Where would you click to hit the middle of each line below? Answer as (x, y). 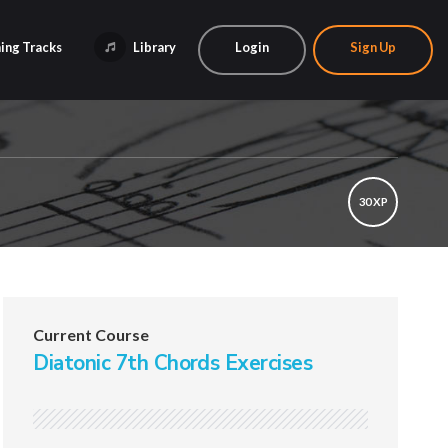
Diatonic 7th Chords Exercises (173, 363)
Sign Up (373, 47)
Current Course (91, 334)
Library (153, 47)
